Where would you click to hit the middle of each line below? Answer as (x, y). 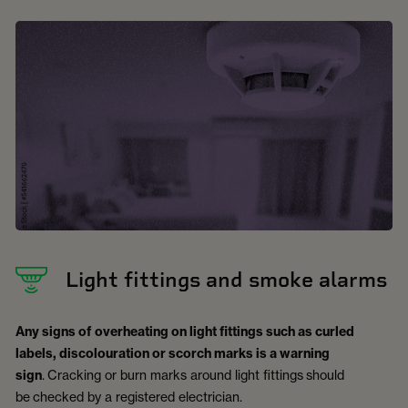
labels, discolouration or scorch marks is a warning (173, 354)
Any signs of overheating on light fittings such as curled (185, 332)
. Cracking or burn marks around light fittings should (193, 375)
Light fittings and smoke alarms (226, 280)
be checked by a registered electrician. (130, 397)
